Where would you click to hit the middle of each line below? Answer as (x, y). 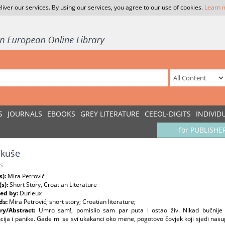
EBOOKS (61, 114)
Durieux (31, 193)
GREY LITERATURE (110, 114)
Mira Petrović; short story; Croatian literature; (72, 202)
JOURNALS (25, 114)
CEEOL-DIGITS (168, 114)
